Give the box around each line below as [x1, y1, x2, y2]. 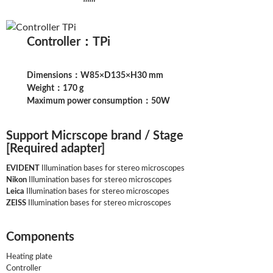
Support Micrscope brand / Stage [6, 130, 183, 143]
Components [6, 231, 74, 244]
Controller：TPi [27, 36, 111, 49]
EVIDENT [6, 165, 40, 173]
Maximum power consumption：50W [27, 97, 171, 106]
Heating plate [6, 253, 60, 261]
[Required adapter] [6, 143, 105, 155]
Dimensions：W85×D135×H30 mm [27, 71, 164, 80]
